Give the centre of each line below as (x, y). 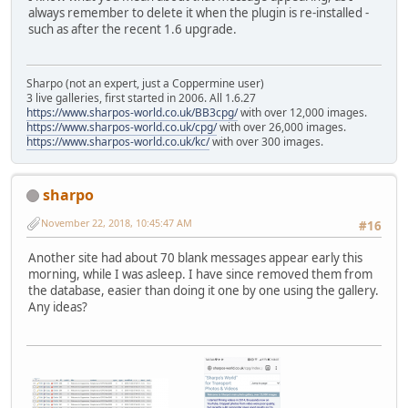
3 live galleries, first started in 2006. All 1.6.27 (141, 97)
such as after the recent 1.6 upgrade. (133, 30)
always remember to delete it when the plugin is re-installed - (199, 13)
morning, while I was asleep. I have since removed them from (200, 275)
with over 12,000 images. (302, 112)
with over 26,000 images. (281, 127)
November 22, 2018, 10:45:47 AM (117, 223)
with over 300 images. (266, 141)
